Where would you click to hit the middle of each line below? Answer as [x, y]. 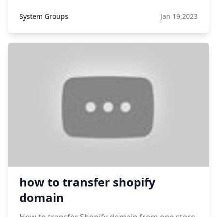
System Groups [44, 16]
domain [42, 197]
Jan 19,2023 [179, 16]
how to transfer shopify [87, 182]
